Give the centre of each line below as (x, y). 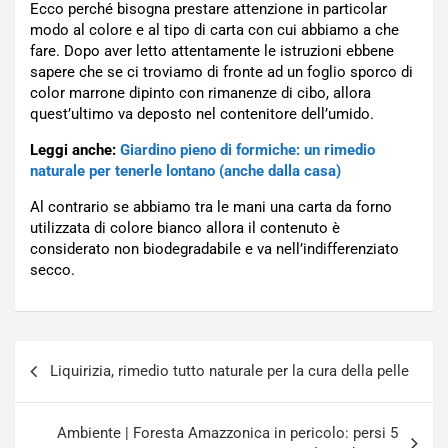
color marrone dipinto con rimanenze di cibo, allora (200, 93)
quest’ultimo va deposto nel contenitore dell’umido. (202, 114)
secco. (52, 270)
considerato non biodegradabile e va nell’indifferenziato (214, 249)
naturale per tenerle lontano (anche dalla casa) (185, 171)
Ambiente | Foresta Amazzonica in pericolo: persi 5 (227, 433)
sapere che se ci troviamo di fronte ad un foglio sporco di (221, 72)
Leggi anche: (75, 150)
